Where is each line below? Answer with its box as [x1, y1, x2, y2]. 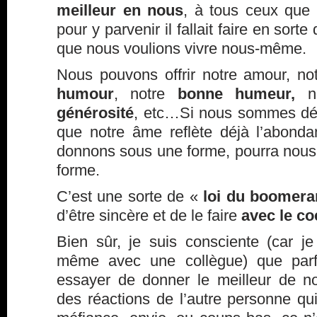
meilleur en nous [57, 1, 184, 19]
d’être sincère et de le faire [57, 207, 241, 224]
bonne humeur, [177, 85, 296, 103]
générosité [57, 104, 134, 122]
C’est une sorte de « [57, 188, 204, 205]
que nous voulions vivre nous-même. [57, 40, 306, 57]
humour [57, 85, 114, 103]
